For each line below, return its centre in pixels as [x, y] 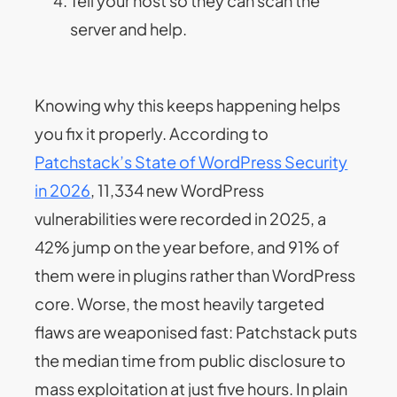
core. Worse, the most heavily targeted [180, 304]
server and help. [129, 28]
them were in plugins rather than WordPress [195, 276]
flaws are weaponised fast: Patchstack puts [196, 332]
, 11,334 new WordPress [178, 191]
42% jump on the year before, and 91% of [187, 247]
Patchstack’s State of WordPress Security [191, 162]
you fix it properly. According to [152, 134]
